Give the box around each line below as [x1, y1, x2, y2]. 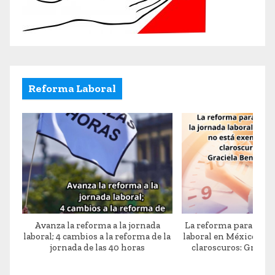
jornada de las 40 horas [49, 241, 145, 253]
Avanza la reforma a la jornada [34, 219, 160, 231]
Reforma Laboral [28, 81, 116, 95]
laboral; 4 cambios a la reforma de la [23, 230, 171, 242]
